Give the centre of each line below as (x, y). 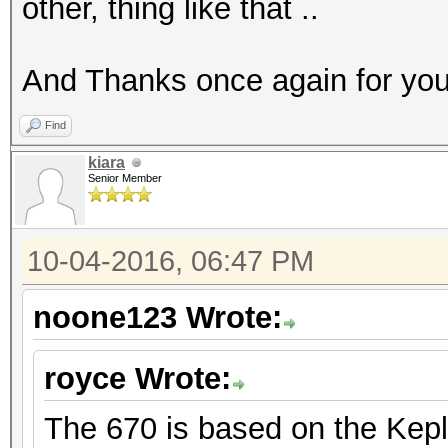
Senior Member (125, 178)
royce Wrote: (137, 378)
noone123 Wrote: (157, 317)
